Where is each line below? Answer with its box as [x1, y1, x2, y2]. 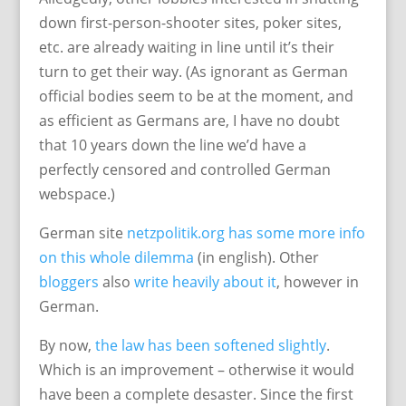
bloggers [38, 272, 99, 292]
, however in [275, 272, 359, 292]
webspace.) [38, 184, 115, 204]
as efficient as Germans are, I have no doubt [38, 111, 340, 130]
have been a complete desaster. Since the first [38, 384, 353, 404]
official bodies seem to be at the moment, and [38, 86, 353, 106]
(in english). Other [193, 247, 319, 267]
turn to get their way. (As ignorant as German [38, 62, 348, 82]
